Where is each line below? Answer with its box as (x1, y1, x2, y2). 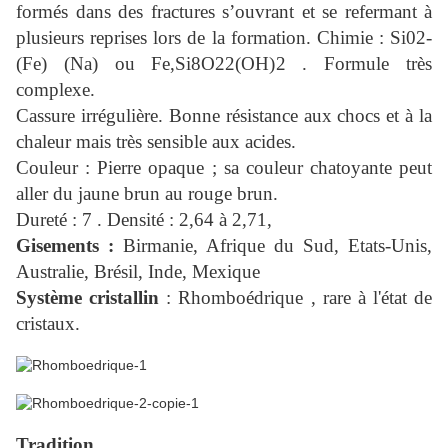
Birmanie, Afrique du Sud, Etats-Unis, (114, 235, 432, 257)
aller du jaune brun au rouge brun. (16, 183, 278, 205)
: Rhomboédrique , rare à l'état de (166, 287, 432, 309)
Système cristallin (16, 287, 167, 309)
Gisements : (16, 235, 114, 257)
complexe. (16, 79, 95, 101)
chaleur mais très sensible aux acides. (16, 131, 296, 153)
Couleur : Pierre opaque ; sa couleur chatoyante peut (16, 157, 432, 179)
